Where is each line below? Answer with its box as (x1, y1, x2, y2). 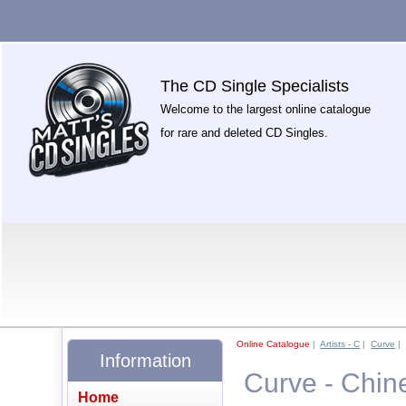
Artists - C (320, 339, 361, 349)
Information (99, 350, 191, 371)
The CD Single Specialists (160, 77, 350, 95)
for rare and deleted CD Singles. (160, 126, 329, 140)
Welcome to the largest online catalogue (160, 102, 372, 116)
